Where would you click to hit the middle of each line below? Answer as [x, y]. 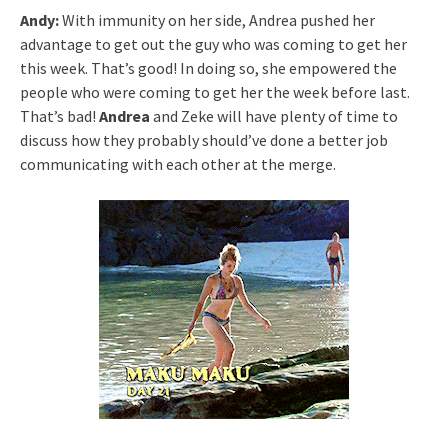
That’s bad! [59, 115]
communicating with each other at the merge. [178, 163]
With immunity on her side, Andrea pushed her [217, 19]
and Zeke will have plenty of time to [274, 115]
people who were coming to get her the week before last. [215, 91]
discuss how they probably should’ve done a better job [204, 139]
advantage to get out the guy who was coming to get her [213, 43]
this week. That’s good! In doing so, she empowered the [208, 67]
